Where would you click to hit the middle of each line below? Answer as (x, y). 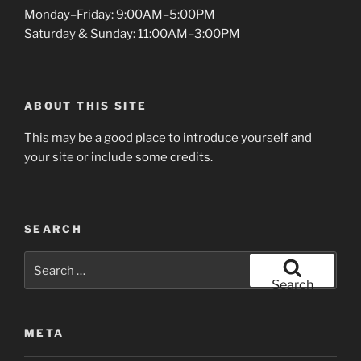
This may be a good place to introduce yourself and (168, 138)
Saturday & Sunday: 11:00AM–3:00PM (132, 34)
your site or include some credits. (118, 158)
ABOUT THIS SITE (86, 105)
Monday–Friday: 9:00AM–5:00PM (120, 15)
